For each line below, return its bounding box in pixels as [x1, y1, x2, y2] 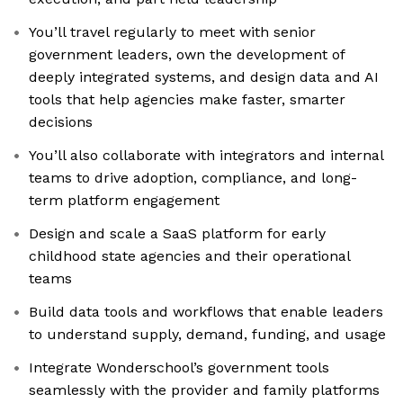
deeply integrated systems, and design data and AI [29, 68, 379, 86]
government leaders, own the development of [29, 46, 345, 64]
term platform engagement [29, 192, 219, 210]
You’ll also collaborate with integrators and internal [29, 147, 384, 165]
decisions [29, 113, 93, 131]
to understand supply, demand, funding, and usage [29, 326, 386, 344]
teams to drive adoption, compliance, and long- [29, 169, 357, 187]
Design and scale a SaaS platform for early [29, 225, 326, 243]
